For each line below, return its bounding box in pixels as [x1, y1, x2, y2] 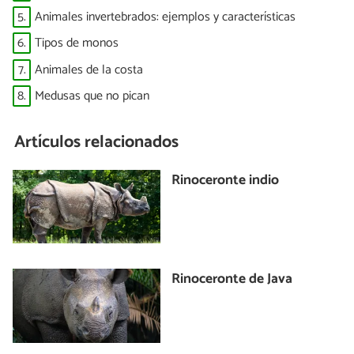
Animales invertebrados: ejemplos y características [35, 6, 296, 28]
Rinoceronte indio [171, 168, 280, 192]
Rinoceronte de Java [171, 268, 293, 292]
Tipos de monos [35, 32, 119, 55]
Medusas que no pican [35, 85, 149, 107]
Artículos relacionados [14, 128, 179, 157]
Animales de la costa [35, 58, 143, 81]
